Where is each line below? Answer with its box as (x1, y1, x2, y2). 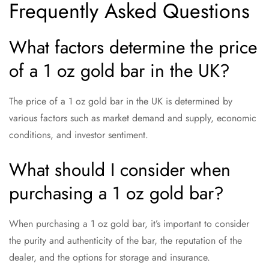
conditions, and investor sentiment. (9, 127, 148, 142)
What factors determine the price (9, 34, 257, 60)
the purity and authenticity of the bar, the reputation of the (9, 233, 242, 247)
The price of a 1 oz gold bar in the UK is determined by (9, 94, 232, 108)
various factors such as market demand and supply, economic (9, 110, 256, 125)
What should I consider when (9, 156, 231, 183)
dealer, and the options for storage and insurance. (9, 250, 210, 264)
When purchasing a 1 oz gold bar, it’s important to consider (9, 216, 249, 231)
